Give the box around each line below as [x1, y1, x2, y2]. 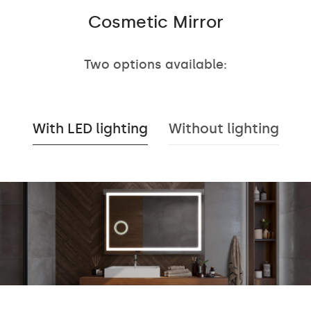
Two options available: [84, 57, 227, 73]
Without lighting [168, 120, 279, 137]
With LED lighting [32, 120, 148, 137]
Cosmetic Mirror [87, 12, 224, 33]
